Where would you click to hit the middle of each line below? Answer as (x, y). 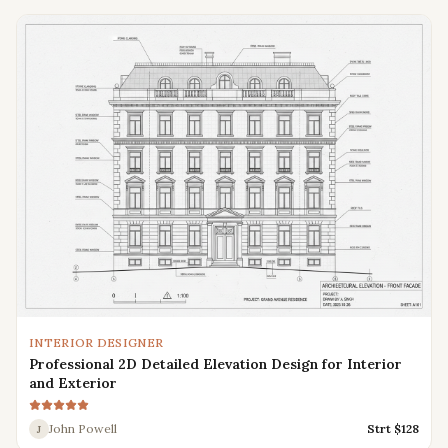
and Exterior (73, 383)
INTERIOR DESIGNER (96, 343)
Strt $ (384, 429)
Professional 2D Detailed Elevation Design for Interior (215, 364)
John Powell (83, 429)
